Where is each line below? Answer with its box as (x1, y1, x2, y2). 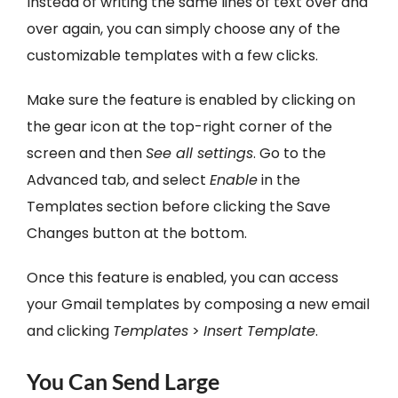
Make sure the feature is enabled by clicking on (26, 90, 355, 111)
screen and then (26, 143, 146, 164)
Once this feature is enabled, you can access (26, 267, 338, 289)
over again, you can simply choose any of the (26, 19, 340, 40)
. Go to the (252, 143, 326, 164)
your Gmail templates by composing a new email (26, 294, 370, 315)
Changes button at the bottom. (26, 223, 247, 244)
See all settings (145, 143, 253, 164)
